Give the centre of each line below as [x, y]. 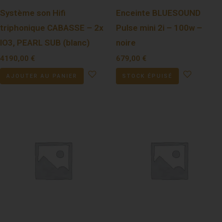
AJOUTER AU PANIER [42, 76]
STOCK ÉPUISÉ [147, 76]
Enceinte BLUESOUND [158, 13]
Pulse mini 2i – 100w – [159, 28]
